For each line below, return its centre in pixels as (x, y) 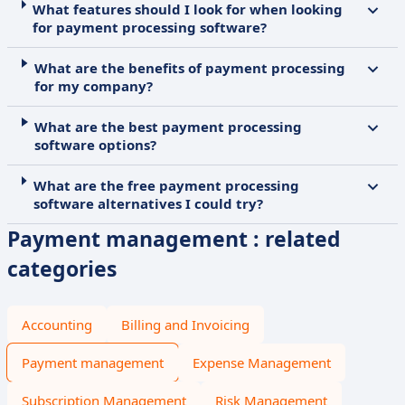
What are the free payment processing (166, 185)
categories (62, 268)
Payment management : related (174, 239)
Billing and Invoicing (185, 325)
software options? (96, 145)
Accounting (57, 325)
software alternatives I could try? (148, 203)
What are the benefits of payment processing (189, 68)
